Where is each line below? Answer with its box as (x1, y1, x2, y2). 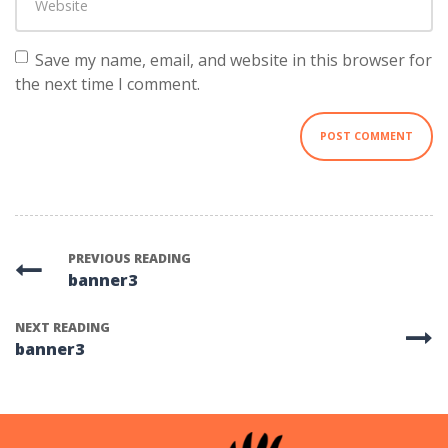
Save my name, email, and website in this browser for (34, 49, 432, 72)
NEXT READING (15, 319, 110, 337)
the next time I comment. (15, 73, 200, 96)
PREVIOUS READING (68, 250, 192, 268)
